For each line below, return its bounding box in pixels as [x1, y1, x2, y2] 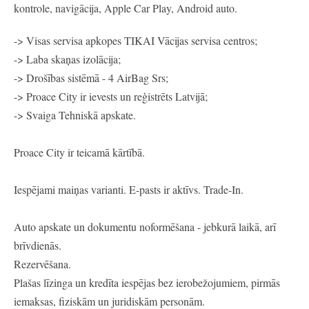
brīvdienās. [14, 238, 61, 253]
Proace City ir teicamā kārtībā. [14, 145, 145, 160]
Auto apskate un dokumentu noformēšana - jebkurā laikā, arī [14, 219, 276, 235]
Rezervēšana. [14, 257, 71, 272]
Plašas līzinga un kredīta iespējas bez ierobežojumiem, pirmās [14, 275, 280, 290]
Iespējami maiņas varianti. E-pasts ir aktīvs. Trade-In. [14, 182, 243, 197]
